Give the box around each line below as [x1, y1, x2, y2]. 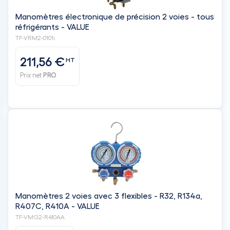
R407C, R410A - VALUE [15, 202, 100, 210]
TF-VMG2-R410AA [15, 214, 65, 220]
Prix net [20, 72, 43, 79]
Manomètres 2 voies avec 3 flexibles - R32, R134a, [15, 191, 121, 200]
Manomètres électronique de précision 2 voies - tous [15, 12, 214, 21]
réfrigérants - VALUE [15, 23, 89, 31]
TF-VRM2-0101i [15, 34, 55, 41]
